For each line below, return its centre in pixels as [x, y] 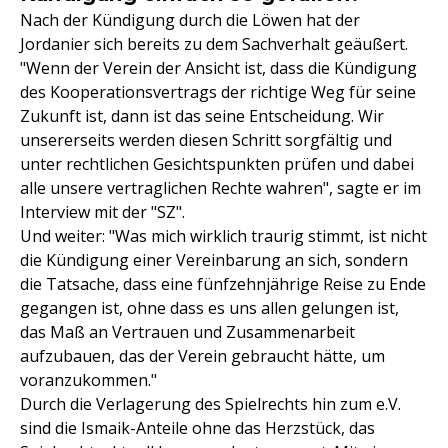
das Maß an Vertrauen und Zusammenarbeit [187, 332]
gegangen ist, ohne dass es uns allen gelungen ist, [209, 308]
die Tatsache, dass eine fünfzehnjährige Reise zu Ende [223, 284]
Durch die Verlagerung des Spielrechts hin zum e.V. [210, 404]
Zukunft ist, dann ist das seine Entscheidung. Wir [202, 116]
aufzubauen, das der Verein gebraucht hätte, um [202, 356]
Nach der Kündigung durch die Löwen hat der [190, 20]
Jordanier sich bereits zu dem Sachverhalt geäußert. [214, 44]
